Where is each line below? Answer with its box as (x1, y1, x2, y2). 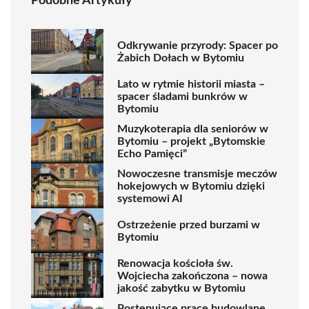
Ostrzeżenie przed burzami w (117, 219, 260, 230)
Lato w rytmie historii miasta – (117, 78, 265, 90)
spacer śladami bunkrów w (117, 90, 248, 102)
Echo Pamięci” (117, 148, 187, 159)
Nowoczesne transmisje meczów (117, 168, 277, 179)
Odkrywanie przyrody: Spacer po (117, 39, 278, 51)
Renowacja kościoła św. (117, 257, 233, 269)
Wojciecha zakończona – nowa (117, 270, 268, 281)
